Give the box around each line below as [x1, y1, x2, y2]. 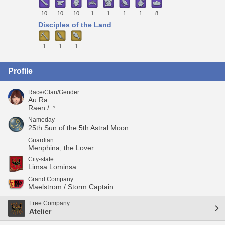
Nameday [28, 116, 55, 123]
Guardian [28, 136, 54, 144]
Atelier [29, 207, 51, 216]
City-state [28, 155, 54, 163]
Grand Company [28, 175, 73, 183]
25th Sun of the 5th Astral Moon [28, 123, 129, 132]
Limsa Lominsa [28, 162, 76, 171]
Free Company [29, 200, 70, 207]
